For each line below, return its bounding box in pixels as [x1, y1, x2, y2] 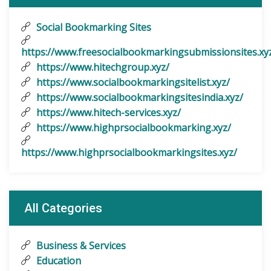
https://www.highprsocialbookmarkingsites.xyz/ [21, 146, 237, 159]
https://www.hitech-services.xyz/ [34, 106, 181, 119]
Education [34, 254, 81, 267]
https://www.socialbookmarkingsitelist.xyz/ [34, 76, 230, 89]
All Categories [24, 201, 102, 215]
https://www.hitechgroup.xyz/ [34, 60, 169, 74]
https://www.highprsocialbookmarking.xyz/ [34, 121, 231, 134]
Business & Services [34, 239, 126, 252]
